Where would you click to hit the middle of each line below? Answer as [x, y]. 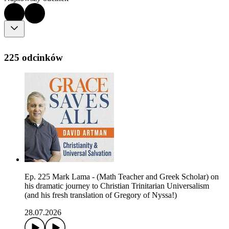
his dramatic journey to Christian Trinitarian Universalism [117, 186]
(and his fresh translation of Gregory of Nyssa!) [101, 195]
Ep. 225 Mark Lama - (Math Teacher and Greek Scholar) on [122, 177]
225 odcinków [33, 57]
